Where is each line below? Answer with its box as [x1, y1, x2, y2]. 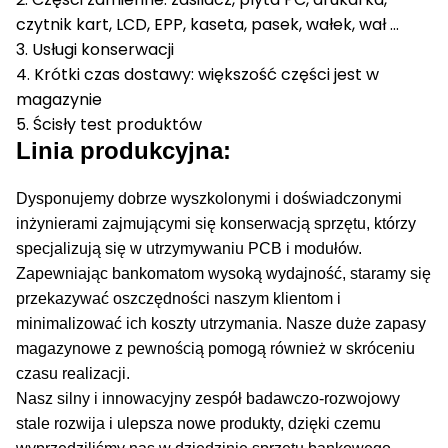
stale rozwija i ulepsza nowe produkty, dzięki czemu [16, 415, 381, 432]
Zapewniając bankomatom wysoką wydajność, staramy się [16, 265, 431, 282]
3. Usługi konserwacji [16, 38, 174, 61]
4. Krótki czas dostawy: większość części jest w [16, 63, 379, 86]
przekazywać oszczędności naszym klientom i [16, 290, 341, 307]
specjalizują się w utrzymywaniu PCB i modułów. [16, 240, 362, 257]
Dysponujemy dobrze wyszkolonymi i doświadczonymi [16, 190, 402, 207]
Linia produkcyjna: [16, 137, 231, 164]
